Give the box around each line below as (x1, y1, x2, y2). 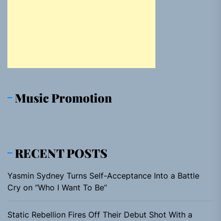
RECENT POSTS (15, 145, 108, 161)
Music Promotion (15, 90, 112, 106)
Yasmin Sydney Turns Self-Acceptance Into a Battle (7, 171, 199, 181)
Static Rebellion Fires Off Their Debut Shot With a (7, 210, 192, 220)
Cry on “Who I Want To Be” (7, 183, 107, 192)
